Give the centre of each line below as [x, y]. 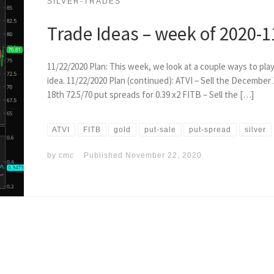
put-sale [160, 129]
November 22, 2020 [163, 155]
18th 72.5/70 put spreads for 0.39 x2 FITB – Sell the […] [150, 94]
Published [104, 155]
